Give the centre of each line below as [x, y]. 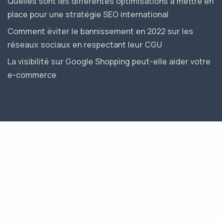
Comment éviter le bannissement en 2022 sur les [100, 31]
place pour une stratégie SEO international [88, 14]
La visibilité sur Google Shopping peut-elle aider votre [109, 61]
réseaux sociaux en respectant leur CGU [85, 45]
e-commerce [32, 75]
